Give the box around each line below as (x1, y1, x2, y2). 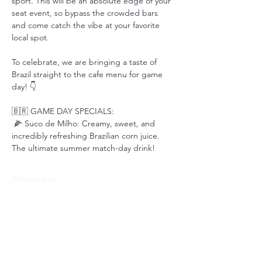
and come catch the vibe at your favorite (12, 20, 162, 30)
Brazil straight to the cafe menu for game (12, 69, 165, 80)
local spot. (12, 32, 49, 43)
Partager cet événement (12, 237, 143, 251)
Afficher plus (12, 174, 58, 184)
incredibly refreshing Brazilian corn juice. (12, 130, 162, 141)
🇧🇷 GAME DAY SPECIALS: (12, 106, 114, 116)
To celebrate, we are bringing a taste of (12, 57, 159, 67)
